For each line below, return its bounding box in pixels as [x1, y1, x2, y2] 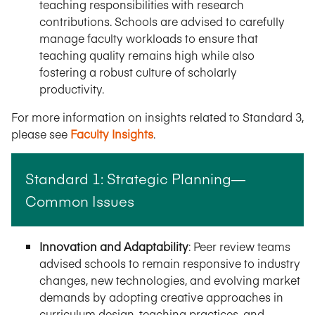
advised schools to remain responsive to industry [39, 255, 300, 271]
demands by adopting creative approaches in [39, 288, 283, 304]
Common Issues [25, 191, 134, 210]
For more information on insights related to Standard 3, [11, 108, 304, 124]
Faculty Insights [70, 125, 153, 141]
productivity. [39, 80, 104, 96]
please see [11, 125, 70, 141]
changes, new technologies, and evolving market [39, 271, 300, 288]
